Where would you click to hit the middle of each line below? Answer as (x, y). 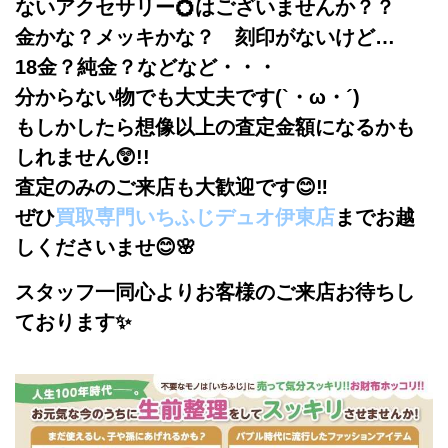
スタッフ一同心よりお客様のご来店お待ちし (215, 292)
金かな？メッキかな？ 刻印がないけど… (215, 37)
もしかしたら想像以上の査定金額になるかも (215, 127)
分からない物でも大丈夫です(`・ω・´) (187, 97)
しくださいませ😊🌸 (105, 247)
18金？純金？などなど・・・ (146, 67)
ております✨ (73, 322)
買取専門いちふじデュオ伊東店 (195, 217)
